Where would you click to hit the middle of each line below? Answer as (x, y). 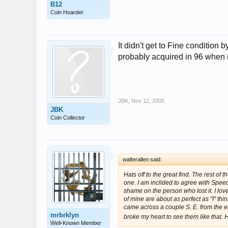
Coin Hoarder (67, 12)
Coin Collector (68, 118)
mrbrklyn (65, 215)
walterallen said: (142, 159)
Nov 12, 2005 (148, 101)
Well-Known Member (76, 223)
